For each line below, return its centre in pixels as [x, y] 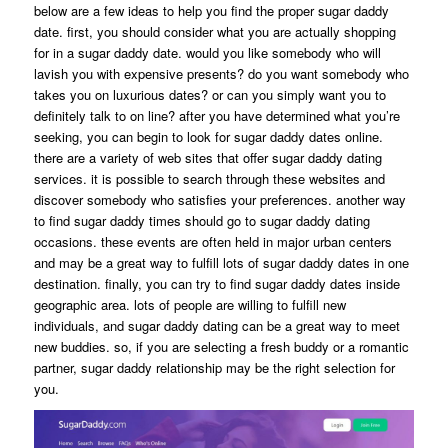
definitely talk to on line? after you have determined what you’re [216, 115]
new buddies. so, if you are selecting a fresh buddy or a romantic [221, 346]
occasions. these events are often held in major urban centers [212, 241]
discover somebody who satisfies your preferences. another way [219, 199]
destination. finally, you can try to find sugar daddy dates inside [216, 283]
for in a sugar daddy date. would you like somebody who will [207, 52]
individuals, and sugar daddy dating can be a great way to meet [216, 325]
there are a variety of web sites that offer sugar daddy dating [207, 157]
